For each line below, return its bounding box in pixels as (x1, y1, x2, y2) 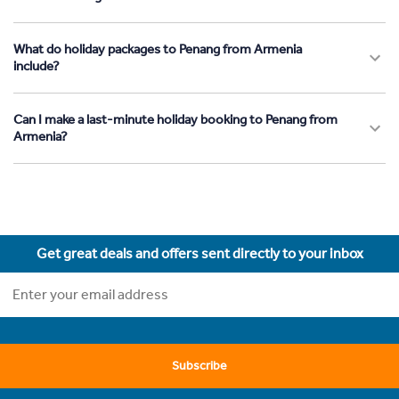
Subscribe (172, 357, 227, 373)
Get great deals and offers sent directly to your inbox (36, 244, 363, 262)
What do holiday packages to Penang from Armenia (13, 40, 302, 57)
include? (13, 57, 60, 74)
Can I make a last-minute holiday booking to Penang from (13, 110, 338, 127)
